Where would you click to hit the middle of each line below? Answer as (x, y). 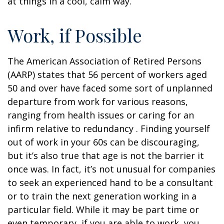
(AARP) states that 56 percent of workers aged (107, 74)
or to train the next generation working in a (102, 196)
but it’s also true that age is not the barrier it (106, 155)
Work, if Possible (75, 35)
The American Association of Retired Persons (104, 61)
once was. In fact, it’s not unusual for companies (111, 169)
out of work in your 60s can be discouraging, (103, 142)
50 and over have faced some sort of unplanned (110, 88)
